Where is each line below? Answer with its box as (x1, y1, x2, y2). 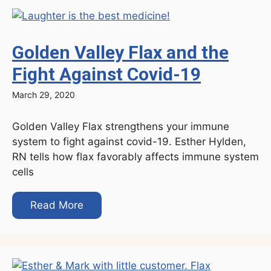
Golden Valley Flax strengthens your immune (12, 120, 229, 133)
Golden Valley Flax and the (12, 42, 229, 64)
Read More (30, 199, 83, 212)
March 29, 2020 (12, 90, 75, 100)
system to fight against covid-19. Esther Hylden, (12, 135, 246, 148)
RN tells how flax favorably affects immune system (12, 151, 259, 163)
